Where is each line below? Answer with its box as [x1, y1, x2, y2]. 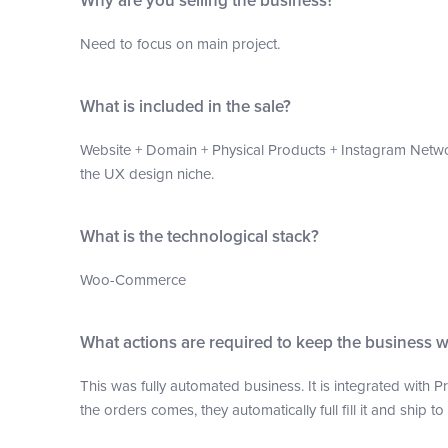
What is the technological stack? [79, 226, 319, 247]
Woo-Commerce [79, 271, 186, 289]
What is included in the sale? [79, 96, 291, 117]
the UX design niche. [79, 165, 214, 183]
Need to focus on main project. [79, 35, 280, 53]
